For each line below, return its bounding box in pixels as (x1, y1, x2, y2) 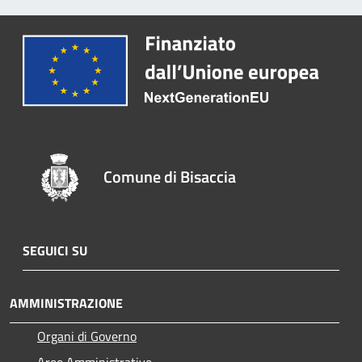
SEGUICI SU (23, 240, 87, 260)
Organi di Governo (37, 326, 137, 346)
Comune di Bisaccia (103, 163, 237, 189)
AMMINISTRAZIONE (10, 293, 123, 313)
